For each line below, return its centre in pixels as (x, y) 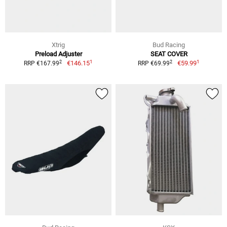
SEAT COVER (169, 54)
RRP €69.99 (154, 64)
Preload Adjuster (58, 54)
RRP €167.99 (42, 64)
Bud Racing (169, 45)
